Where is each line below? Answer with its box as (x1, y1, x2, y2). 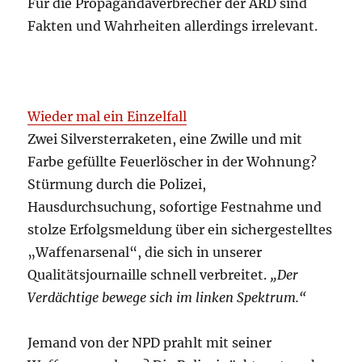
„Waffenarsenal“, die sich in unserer (27, 244, 263, 261)
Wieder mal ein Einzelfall (27, 108, 187, 125)
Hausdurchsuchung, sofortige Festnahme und (27, 199, 322, 216)
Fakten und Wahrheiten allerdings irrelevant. (27, 18, 318, 35)
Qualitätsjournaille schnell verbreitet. (27, 267, 271, 284)
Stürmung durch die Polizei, (27, 176, 207, 193)
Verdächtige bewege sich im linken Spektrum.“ (27, 289, 307, 306)
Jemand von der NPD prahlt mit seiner (27, 335, 272, 351)
